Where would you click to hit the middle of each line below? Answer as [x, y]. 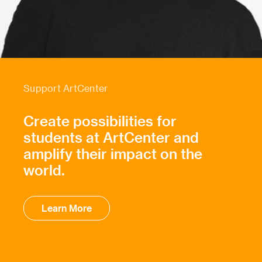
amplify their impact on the [113, 154]
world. [44, 170]
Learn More [67, 208]
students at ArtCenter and [111, 137]
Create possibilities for [100, 121]
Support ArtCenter [66, 88]
